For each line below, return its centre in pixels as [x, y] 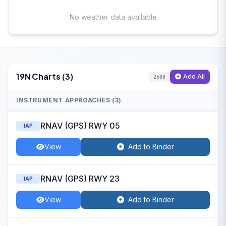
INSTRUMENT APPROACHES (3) [69, 100]
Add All [194, 76]
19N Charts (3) [45, 76]
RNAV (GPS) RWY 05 [80, 126]
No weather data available [113, 17]
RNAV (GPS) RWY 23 [80, 179]
